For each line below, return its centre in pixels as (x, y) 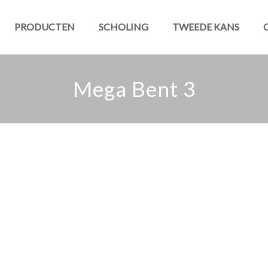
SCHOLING (123, 27)
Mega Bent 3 (134, 89)
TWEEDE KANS (205, 27)
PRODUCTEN (44, 27)
